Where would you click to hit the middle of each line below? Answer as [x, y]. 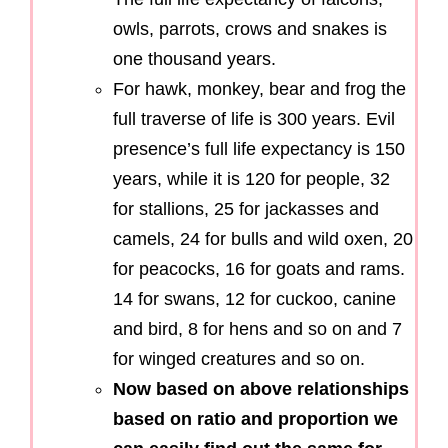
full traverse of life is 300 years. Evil [254, 118]
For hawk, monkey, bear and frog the [259, 88]
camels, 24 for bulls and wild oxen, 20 [263, 238]
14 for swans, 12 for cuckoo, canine [254, 298]
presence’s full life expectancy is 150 [259, 148]
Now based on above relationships [261, 388]
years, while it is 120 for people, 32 [251, 178]
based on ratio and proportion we [255, 418]
